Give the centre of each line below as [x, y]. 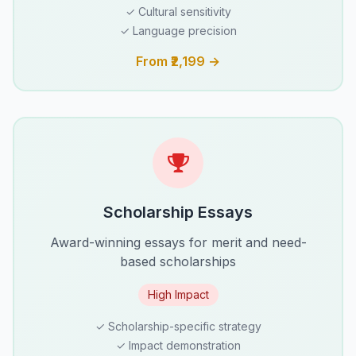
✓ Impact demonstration [178, 345]
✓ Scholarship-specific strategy [178, 326]
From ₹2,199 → [178, 61]
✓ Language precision [178, 30]
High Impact [178, 294]
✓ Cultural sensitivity [178, 11]
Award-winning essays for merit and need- [178, 242]
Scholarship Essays [178, 212]
